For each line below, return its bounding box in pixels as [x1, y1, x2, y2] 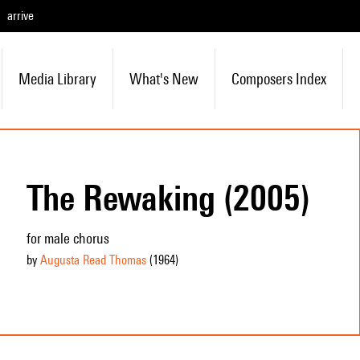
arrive [7, 8, 34, 23]
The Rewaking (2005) [26, 177, 310, 219]
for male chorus [26, 230, 109, 247]
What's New [129, 70, 198, 88]
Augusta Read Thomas [39, 252, 146, 268]
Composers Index [231, 70, 326, 88]
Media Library [18, 70, 96, 88]
